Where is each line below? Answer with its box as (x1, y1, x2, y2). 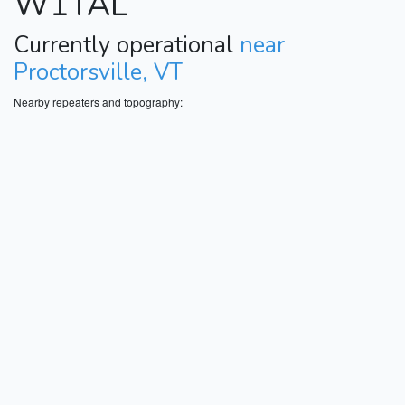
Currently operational (14, 29, 240, 61)
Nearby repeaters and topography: (14, 93, 183, 109)
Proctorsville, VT (14, 56, 183, 88)
